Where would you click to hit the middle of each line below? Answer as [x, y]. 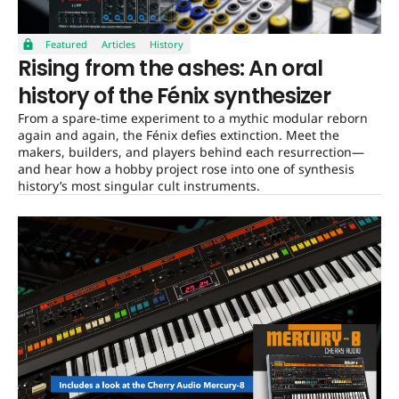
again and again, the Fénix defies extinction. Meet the [179, 135]
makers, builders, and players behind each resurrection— [191, 152]
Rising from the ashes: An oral [171, 69]
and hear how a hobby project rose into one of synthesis [186, 169]
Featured [66, 45]
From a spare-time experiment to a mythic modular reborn [193, 118]
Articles [118, 45]
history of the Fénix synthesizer [174, 96]
